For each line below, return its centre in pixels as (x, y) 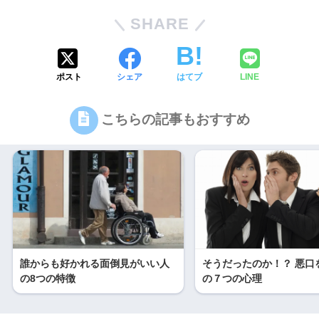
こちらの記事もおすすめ (175, 120)
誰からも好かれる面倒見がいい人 (95, 263)
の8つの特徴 (48, 278)
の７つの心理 (232, 278)
